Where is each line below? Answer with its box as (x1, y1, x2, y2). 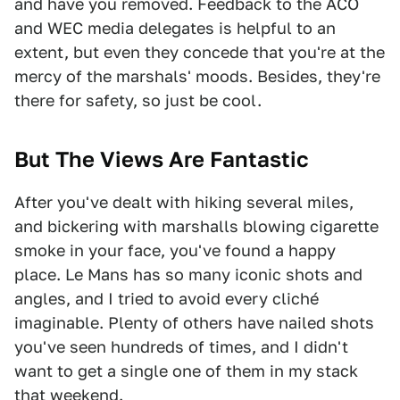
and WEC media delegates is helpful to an (14, 19, 336, 37)
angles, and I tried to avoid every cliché (14, 289, 319, 308)
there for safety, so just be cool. (14, 91, 262, 110)
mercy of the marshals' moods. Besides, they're (14, 67, 380, 86)
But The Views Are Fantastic (14, 146, 309, 172)
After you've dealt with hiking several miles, (14, 193, 354, 212)
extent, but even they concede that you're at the (14, 43, 385, 62)
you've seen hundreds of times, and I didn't (14, 337, 348, 356)
